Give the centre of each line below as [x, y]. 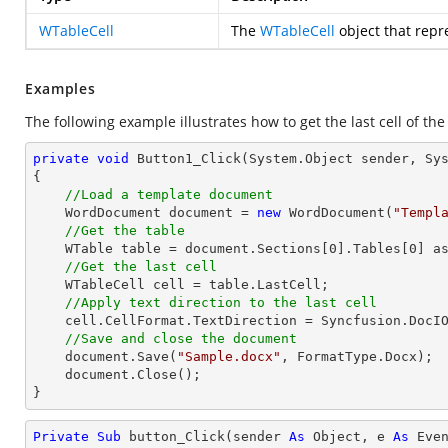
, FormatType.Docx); [357, 356]
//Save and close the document [181, 338]
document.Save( [121, 356]
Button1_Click [189, 158]
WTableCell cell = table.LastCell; [49, 284]
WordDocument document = [161, 212]
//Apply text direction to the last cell [221, 302]
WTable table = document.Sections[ [197, 248]
